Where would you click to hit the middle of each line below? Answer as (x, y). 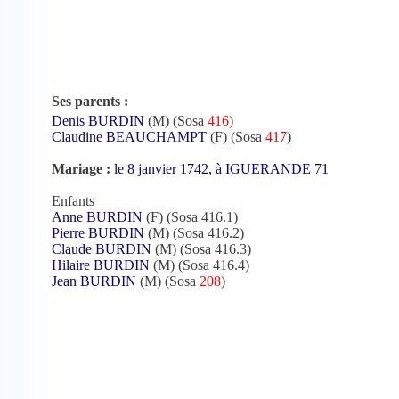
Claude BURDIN (102, 249)
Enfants (73, 201)
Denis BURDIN (98, 121)
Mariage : (83, 169)
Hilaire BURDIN (101, 265)
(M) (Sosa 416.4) (199, 265)
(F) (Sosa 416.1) (190, 217)
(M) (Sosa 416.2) (194, 233)
